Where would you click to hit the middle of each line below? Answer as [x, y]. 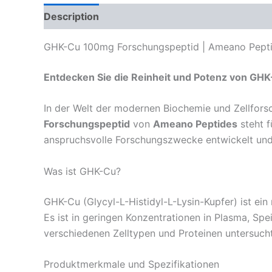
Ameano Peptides [195, 124]
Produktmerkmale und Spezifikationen [131, 264]
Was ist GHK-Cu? [82, 171]
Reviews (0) [141, 16]
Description [71, 16]
